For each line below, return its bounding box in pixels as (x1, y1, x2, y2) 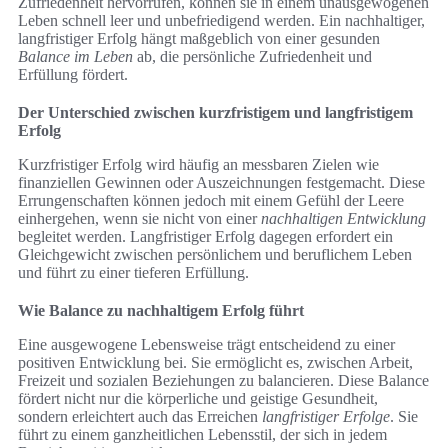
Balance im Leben (18, 48, 133, 66)
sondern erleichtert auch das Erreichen (18, 408, 262, 426)
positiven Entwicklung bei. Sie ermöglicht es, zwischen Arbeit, (18, 354, 413, 372)
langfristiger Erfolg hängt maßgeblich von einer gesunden (18, 30, 380, 48)
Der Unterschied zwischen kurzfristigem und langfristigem (18, 104, 413, 122)
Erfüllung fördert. (18, 66, 128, 84)
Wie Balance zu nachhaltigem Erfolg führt (18, 302, 304, 320)
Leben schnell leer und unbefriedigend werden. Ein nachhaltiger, (18, 12, 425, 30)
